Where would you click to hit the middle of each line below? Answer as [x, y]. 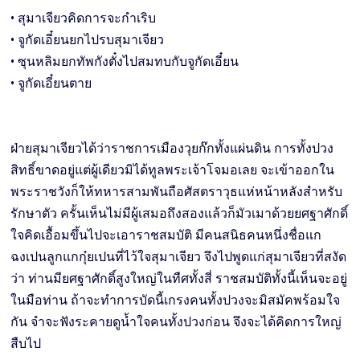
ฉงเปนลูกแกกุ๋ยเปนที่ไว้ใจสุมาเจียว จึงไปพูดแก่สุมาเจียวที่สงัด [179, 257]
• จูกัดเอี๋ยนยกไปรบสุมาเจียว [89, 40]
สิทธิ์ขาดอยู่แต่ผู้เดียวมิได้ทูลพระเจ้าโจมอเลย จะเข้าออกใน [173, 170]
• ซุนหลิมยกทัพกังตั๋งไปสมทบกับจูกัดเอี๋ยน [127, 62]
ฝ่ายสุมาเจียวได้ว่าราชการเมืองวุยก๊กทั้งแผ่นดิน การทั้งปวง [172, 149]
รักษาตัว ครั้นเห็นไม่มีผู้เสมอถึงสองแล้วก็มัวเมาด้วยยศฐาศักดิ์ [180, 214]
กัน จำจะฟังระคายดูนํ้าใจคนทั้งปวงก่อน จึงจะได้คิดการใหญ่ [176, 322]
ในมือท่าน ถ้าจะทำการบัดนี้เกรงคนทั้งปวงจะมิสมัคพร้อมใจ [176, 301]
